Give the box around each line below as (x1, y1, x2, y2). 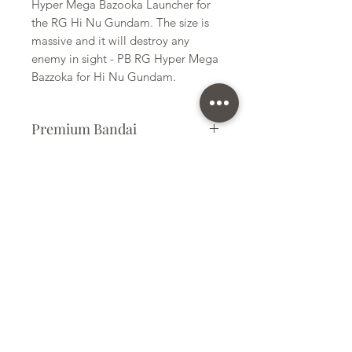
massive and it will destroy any (31, 32, 189, 48)
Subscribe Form (72, 273, 179, 294)
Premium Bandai (31, 119, 137, 138)
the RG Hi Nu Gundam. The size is (31, 14, 209, 30)
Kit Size (31, 169, 79, 189)
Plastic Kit (31, 154, 82, 170)
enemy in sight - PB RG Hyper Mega (31, 50, 218, 66)
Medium (31, 204, 75, 220)
